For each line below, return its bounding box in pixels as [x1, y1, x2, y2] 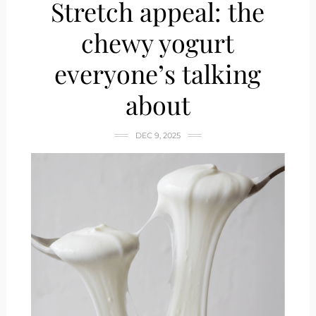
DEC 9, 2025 [135, 130, 181, 140]
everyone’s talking [54, 56, 262, 90]
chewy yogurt [81, 25, 235, 59]
